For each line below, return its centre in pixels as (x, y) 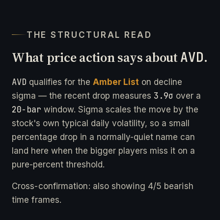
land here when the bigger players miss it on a (103, 151)
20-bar (27, 109)
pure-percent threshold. (58, 164)
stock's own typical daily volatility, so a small (101, 123)
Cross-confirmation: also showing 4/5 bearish (103, 186)
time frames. (37, 200)
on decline (161, 82)
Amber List (116, 82)
